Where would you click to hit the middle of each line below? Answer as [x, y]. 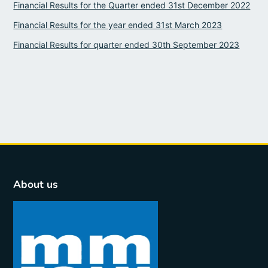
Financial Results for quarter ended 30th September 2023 [127, 44]
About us [36, 184]
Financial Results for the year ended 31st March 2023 [118, 25]
